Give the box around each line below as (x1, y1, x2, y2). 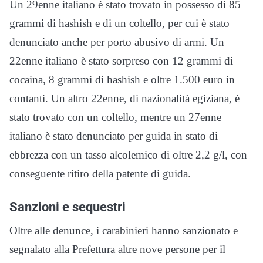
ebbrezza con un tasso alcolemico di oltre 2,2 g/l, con (9, 149, 247, 161)
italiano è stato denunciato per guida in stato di (9, 130, 218, 143)
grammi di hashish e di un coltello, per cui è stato (9, 17, 230, 30)
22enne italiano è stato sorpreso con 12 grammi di (9, 55, 233, 68)
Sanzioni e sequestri (9, 199, 126, 215)
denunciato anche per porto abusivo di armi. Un (9, 36, 224, 49)
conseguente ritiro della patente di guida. (9, 167, 191, 180)
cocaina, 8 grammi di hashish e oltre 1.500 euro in (9, 73, 235, 86)
